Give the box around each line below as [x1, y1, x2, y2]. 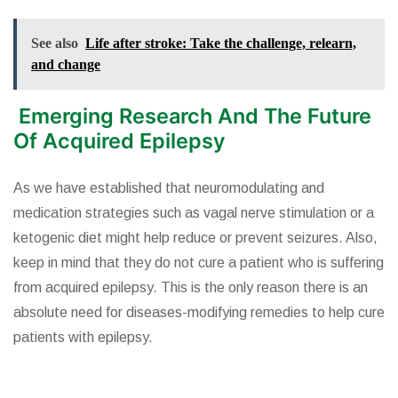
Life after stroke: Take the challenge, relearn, [85, 36, 356, 52]
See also [31, 36, 78, 52]
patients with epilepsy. [13, 330, 153, 346]
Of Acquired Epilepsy [13, 128, 226, 155]
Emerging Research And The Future [19, 103, 371, 130]
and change [31, 57, 100, 73]
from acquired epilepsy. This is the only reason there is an [13, 280, 368, 296]
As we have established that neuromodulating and [13, 180, 324, 196]
